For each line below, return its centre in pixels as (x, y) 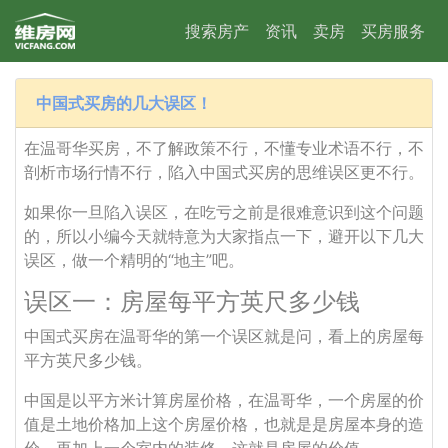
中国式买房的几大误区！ (124, 103)
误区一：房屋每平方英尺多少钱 (192, 301)
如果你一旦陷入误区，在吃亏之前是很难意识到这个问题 (224, 212)
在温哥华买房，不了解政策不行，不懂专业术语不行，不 (224, 148)
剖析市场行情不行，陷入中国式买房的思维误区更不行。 (224, 172)
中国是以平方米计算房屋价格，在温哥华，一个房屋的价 (224, 400)
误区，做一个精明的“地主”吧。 (134, 260)
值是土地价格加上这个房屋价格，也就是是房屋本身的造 (224, 424)
